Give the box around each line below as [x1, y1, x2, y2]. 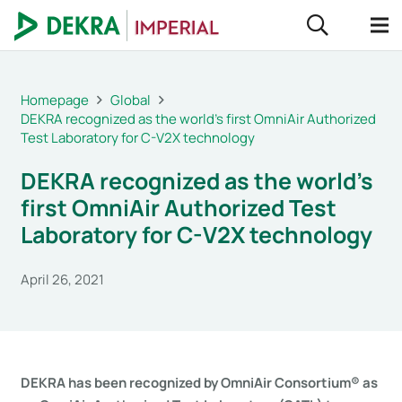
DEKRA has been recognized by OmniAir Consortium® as [20, 373, 378, 392]
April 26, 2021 [20, 270, 104, 289]
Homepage [20, 91, 89, 109]
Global [109, 91, 151, 109]
